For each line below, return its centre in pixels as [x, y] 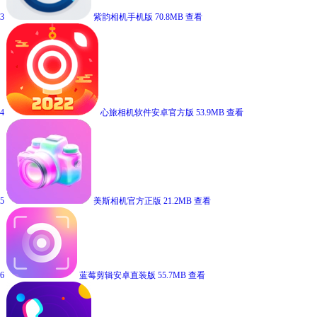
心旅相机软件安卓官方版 [147, 113]
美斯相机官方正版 [127, 201]
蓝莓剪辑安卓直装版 [117, 275]
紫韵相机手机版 [123, 17]
